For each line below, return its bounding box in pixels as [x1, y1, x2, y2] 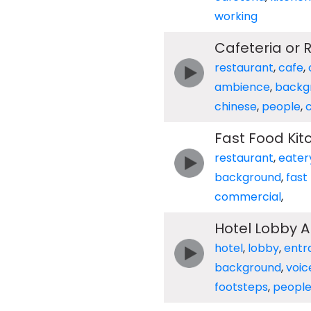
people [261, 99, 301, 115]
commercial [214, 189, 281, 205]
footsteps [214, 279, 268, 295]
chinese [214, 99, 257, 115]
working [214, 8, 258, 24]
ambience [214, 79, 270, 95]
